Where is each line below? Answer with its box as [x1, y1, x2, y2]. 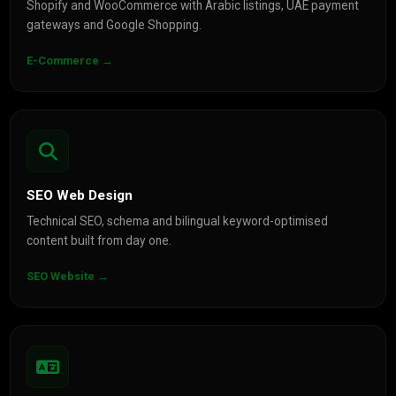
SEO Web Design [27, 187, 133, 203]
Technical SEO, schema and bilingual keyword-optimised [27, 214, 329, 228]
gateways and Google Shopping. [27, 18, 202, 32]
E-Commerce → [27, 54, 114, 67]
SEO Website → [27, 270, 110, 283]
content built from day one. [27, 233, 172, 247]
